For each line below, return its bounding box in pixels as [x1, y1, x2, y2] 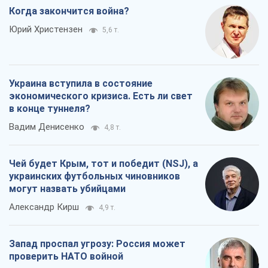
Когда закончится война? [9, 5, 129, 17]
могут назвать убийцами [9, 182, 126, 194]
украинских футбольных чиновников [9, 170, 180, 182]
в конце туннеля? [9, 102, 90, 114]
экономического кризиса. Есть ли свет [9, 90, 193, 102]
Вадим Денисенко [9, 121, 84, 132]
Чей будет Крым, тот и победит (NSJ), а [9, 157, 198, 169]
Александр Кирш [9, 201, 79, 212]
